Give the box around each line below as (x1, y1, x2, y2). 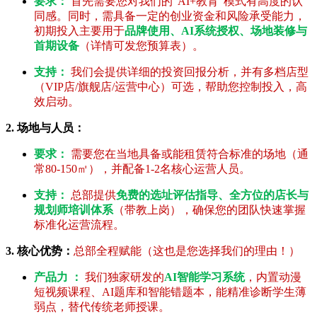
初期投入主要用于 (34, 25, 125, 38)
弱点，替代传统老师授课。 (34, 301, 170, 313)
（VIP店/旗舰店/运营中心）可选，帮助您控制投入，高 (34, 81, 307, 93)
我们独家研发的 (82, 271, 164, 284)
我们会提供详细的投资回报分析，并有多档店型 (71, 66, 309, 79)
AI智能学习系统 (164, 271, 245, 284)
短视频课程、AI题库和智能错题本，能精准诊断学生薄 (34, 286, 306, 299)
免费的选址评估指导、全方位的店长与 (116, 189, 309, 202)
